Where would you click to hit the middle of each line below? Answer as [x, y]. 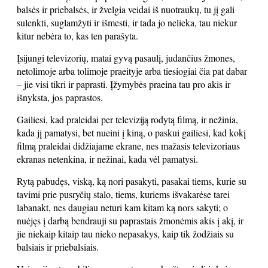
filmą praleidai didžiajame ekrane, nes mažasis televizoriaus [128, 146]
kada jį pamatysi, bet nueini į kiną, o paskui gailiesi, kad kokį [131, 133]
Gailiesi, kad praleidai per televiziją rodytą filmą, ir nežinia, [127, 119]
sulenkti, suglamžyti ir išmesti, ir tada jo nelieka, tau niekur [127, 22]
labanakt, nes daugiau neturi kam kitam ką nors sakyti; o [122, 207]
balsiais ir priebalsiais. [58, 247]
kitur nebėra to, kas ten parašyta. [77, 36]
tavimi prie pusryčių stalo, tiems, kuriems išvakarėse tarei [123, 194]
